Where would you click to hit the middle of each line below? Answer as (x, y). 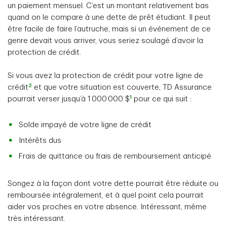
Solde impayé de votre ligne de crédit (85, 125)
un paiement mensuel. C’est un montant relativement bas (108, 6)
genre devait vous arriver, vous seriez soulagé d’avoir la (105, 41)
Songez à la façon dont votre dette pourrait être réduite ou (113, 184)
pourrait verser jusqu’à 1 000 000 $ (69, 99)
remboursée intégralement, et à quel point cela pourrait (106, 195)
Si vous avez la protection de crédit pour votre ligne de (105, 76)
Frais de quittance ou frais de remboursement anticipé (115, 156)
